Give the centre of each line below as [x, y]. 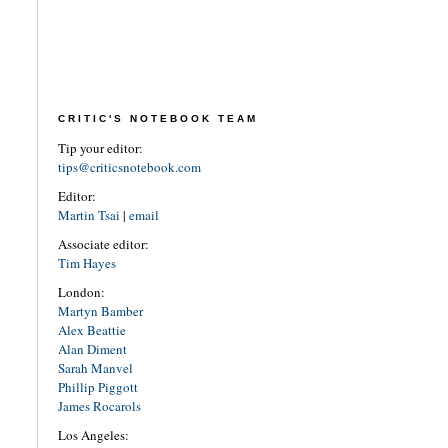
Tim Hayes [86, 262]
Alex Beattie [91, 329]
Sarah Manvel [95, 367]
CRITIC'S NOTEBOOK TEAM [157, 118]
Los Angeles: [93, 434]
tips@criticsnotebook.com [129, 166]
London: [81, 291]
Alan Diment [92, 348]
